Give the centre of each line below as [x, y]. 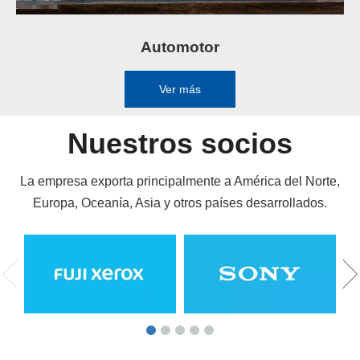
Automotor [180, 47]
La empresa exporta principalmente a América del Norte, [180, 181]
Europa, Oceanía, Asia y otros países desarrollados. [180, 202]
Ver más [180, 89]
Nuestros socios [180, 143]
